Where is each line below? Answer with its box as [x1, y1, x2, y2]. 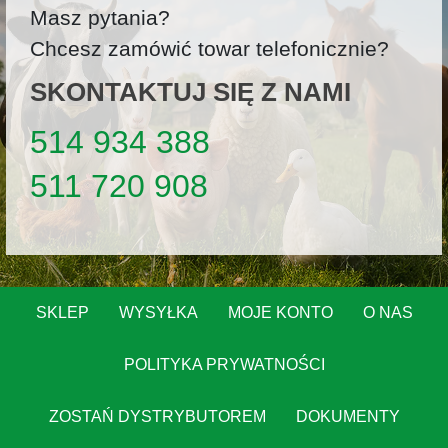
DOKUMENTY [295, 408, 400, 426]
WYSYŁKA [118, 304, 198, 322]
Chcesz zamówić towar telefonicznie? [30, 37, 390, 61]
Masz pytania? [30, 6, 171, 30]
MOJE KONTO [227, 304, 333, 322]
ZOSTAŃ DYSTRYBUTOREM [48, 408, 266, 426]
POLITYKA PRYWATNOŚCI [123, 356, 325, 374]
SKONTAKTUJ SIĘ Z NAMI [30, 78, 352, 107]
